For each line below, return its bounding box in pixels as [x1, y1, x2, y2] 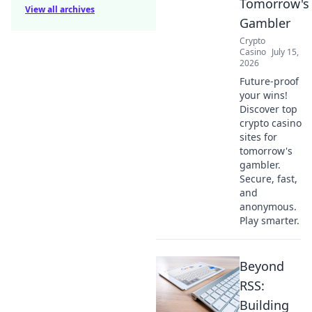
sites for [240, 130, 277, 143]
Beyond [240, 258, 284, 274]
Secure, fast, [240, 172, 297, 185]
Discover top [240, 102, 297, 116]
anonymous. [240, 200, 297, 213]
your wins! [240, 88, 288, 102]
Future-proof [240, 75, 299, 88]
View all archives [25, 3, 95, 15]
